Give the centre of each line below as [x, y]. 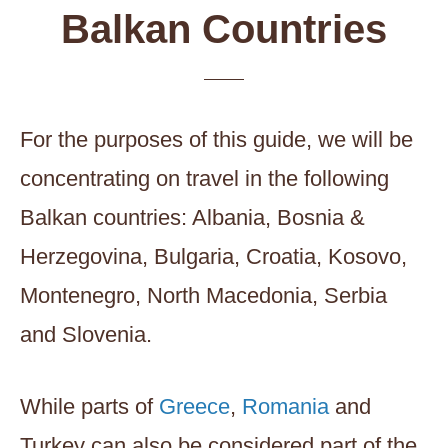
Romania [288, 406]
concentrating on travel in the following [204, 178]
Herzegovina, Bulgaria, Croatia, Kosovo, [213, 256]
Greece [194, 406]
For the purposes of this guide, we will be [216, 139]
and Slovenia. [86, 334]
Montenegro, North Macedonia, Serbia [203, 295]
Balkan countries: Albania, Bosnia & [192, 217]
